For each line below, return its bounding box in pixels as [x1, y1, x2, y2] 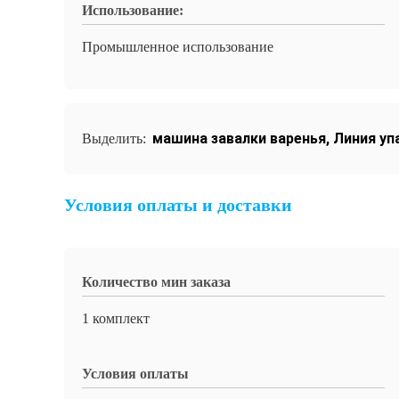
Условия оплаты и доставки [64, 195, 292, 215]
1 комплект [82, 311, 150, 326]
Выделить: [82, 131, 150, 146]
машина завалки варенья [152, 130, 326, 147]
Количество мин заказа [82, 274, 231, 289]
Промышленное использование [82, 39, 273, 54]
